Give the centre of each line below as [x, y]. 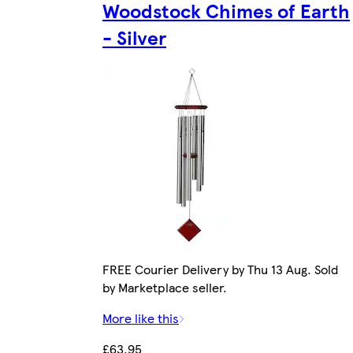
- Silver [134, 37]
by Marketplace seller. [165, 288]
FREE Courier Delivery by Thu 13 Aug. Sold [220, 269]
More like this [141, 318]
